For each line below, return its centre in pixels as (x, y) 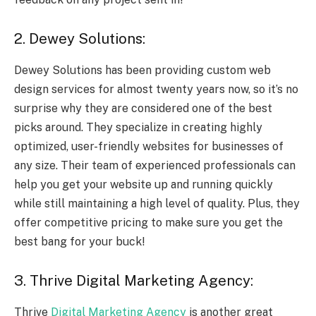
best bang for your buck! (79, 241)
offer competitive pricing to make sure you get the (148, 222)
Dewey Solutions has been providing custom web (142, 70)
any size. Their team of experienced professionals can (155, 165)
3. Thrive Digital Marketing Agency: (134, 281)
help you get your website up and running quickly (144, 184)
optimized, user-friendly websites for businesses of (149, 146)
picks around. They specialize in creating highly (138, 127)
